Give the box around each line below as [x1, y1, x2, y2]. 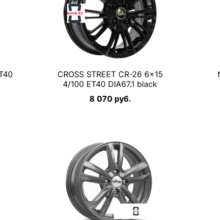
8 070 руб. [89, 94, 131, 104]
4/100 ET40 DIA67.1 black [63, 79, 157, 89]
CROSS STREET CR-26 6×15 [57, 69, 163, 79]
